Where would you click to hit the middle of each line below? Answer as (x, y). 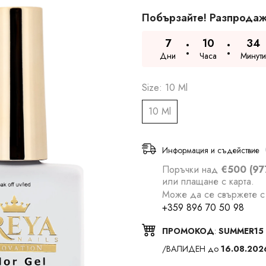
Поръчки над (191, 170)
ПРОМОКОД (188, 231)
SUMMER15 (241, 231)
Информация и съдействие (211, 150)
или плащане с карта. (208, 181)
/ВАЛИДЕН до (191, 249)
